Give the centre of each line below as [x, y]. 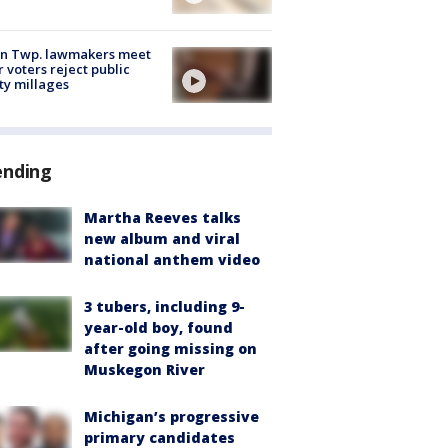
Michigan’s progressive [171, 417]
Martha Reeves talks [162, 218]
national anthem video [172, 260]
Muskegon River [144, 370]
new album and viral [162, 239]
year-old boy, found [158, 328]
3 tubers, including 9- [164, 307]
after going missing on [170, 349]
